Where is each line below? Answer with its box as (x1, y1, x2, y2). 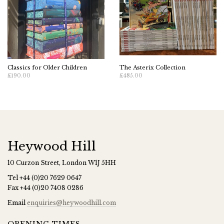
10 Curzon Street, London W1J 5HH (7, 159, 116, 166)
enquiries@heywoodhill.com (27, 199, 116, 206)
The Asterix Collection (119, 64, 185, 71)
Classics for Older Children (7, 64, 87, 71)
